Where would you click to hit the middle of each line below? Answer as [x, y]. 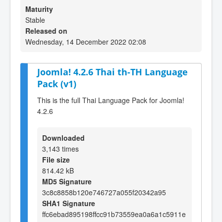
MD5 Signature [67, 181]
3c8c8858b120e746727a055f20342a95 [104, 192]
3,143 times [60, 148]
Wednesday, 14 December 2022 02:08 [86, 42]
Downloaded [63, 138]
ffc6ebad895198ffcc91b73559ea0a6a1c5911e [114, 214]
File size [56, 159]
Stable [35, 20]
